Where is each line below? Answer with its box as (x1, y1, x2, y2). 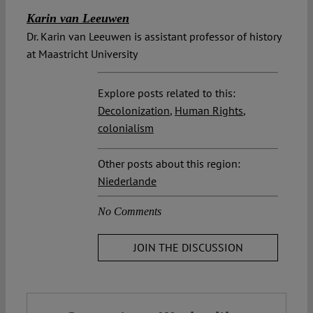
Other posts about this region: (98, 156, 240, 171)
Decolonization (98, 103, 170, 118)
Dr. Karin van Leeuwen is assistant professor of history (27, 29, 281, 44)
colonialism (98, 121, 154, 136)
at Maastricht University (27, 47, 138, 61)
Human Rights (175, 103, 243, 118)
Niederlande (98, 174, 156, 189)
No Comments (98, 205, 161, 218)
